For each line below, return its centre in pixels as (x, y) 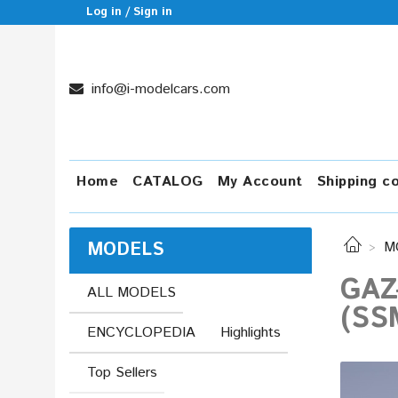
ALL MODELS (131, 292)
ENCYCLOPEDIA (141, 332)
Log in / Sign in (130, 12)
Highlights (251, 332)
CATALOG (168, 182)
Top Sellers (122, 372)
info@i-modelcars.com (159, 89)
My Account (260, 182)
